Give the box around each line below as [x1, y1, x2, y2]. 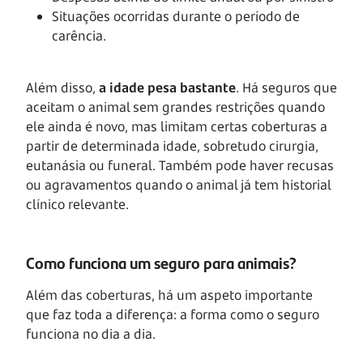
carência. [52, 26, 106, 45]
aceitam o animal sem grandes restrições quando [26, 97, 325, 116]
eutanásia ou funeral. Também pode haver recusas [26, 156, 334, 174]
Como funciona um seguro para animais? [26, 250, 300, 274]
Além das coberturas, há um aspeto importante [26, 285, 313, 304]
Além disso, [26, 78, 99, 96]
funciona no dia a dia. [26, 324, 156, 343]
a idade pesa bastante [99, 78, 236, 96]
